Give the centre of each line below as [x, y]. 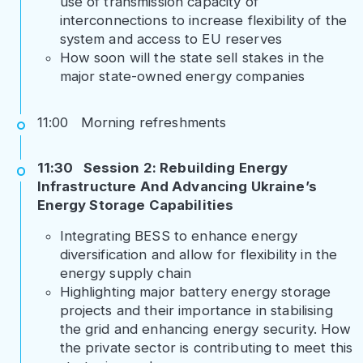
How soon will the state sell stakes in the [192, 58]
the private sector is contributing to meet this [206, 348]
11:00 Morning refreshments [132, 122]
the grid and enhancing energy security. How [205, 329]
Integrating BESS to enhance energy [179, 236]
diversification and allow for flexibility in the [199, 255]
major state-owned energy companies [182, 77]
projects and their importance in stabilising [196, 311]
